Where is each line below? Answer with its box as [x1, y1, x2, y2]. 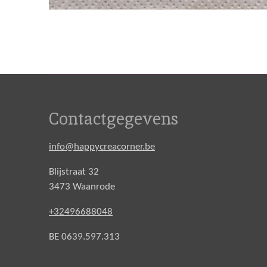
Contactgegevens [49, 107, 178, 129]
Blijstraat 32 [49, 166, 99, 177]
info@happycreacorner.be [49, 141, 155, 152]
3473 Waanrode [49, 181, 115, 192]
